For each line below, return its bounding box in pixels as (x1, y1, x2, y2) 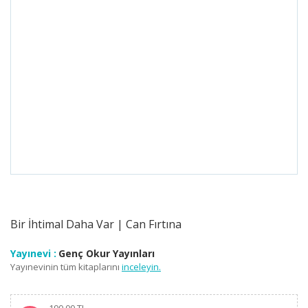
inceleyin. (122, 261, 161, 273)
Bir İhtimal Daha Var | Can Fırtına (10, 217, 181, 232)
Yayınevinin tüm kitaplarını (10, 261, 120, 273)
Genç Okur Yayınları (58, 247, 155, 260)
